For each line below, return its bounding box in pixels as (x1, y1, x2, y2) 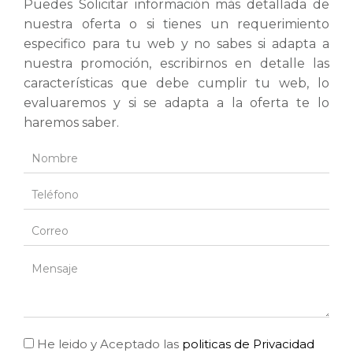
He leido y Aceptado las (37, 336, 182, 351)
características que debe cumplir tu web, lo (24, 76, 329, 91)
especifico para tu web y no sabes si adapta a (24, 36, 329, 51)
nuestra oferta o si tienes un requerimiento (24, 17, 329, 32)
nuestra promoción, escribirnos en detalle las (24, 56, 329, 71)
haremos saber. (24, 115, 119, 130)
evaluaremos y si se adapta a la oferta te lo (24, 95, 329, 110)
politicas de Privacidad (182, 336, 314, 351)
